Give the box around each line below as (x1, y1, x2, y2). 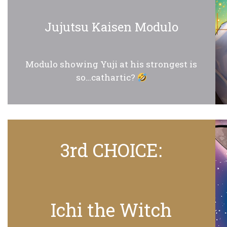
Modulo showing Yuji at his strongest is (25, 58, 198, 70)
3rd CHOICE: (60, 137, 163, 162)
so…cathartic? (75, 71, 137, 84)
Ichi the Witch (51, 197, 172, 222)
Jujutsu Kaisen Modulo (44, 19, 178, 35)
